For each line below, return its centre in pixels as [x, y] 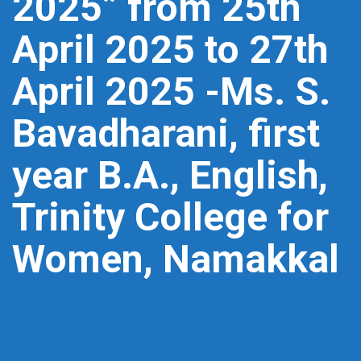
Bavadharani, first [166, 133]
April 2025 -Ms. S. [171, 91]
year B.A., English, [170, 175]
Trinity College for [170, 217]
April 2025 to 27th [170, 50]
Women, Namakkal [176, 259]
